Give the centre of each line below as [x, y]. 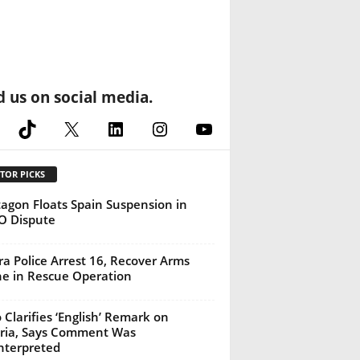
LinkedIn [141, 128]
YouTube [231, 128]
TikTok [44, 128]
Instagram [192, 128]
